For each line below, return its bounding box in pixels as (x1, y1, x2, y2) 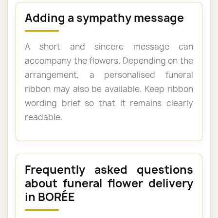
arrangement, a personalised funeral (25, 69, 193, 80)
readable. (25, 111, 62, 123)
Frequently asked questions (25, 162, 193, 177)
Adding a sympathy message (25, 10, 184, 25)
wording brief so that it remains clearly (25, 97, 193, 109)
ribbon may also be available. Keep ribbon (25, 83, 193, 94)
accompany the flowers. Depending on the (25, 54, 193, 66)
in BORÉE (25, 189, 75, 204)
